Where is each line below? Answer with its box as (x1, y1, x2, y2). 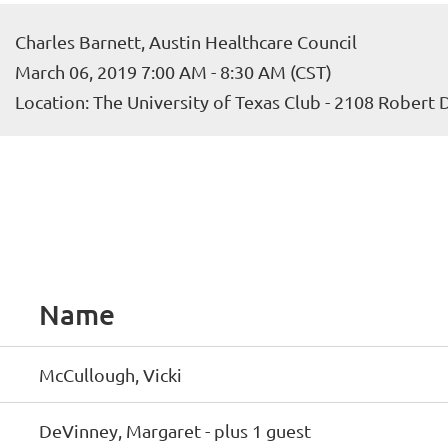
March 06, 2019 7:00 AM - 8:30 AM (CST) (15, 61, 333, 82)
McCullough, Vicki (39, 364, 182, 385)
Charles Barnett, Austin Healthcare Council (15, 31, 358, 52)
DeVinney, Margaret (39, 420, 201, 441)
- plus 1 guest (205, 420, 311, 441)
